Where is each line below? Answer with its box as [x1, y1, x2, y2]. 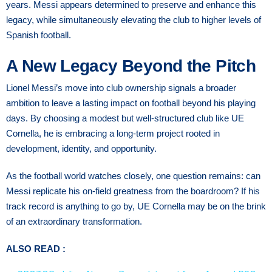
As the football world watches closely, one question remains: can [6, 170, 260, 181]
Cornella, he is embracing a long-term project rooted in [6, 127, 220, 138]
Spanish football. [6, 29, 71, 40]
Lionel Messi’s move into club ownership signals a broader [6, 82, 236, 93]
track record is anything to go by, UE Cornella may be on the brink [6, 200, 266, 211]
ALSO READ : [6, 243, 66, 254]
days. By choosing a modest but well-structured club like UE [6, 112, 244, 123]
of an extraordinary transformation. [6, 216, 142, 226]
